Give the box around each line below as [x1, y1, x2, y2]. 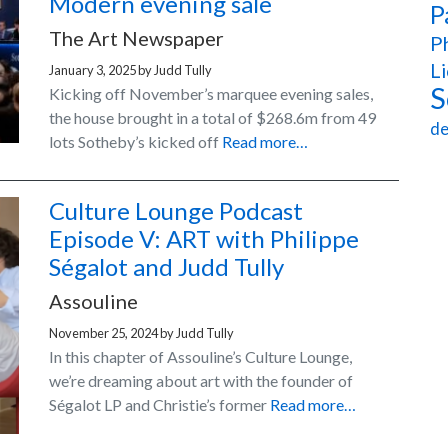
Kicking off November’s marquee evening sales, [49, 84, 373, 104]
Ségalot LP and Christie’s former [49, 395, 270, 415]
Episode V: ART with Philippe [49, 224, 359, 254]
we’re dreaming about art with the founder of [49, 371, 353, 391]
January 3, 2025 [49, 62, 136, 79]
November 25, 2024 [49, 325, 158, 342]
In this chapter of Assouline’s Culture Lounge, [49, 347, 352, 367]
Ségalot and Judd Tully [49, 252, 284, 282]
